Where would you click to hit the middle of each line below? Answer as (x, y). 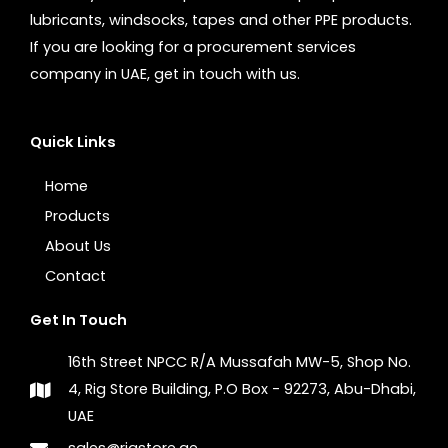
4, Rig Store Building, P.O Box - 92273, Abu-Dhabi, (241, 389)
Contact (75, 276)
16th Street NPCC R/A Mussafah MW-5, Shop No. (239, 362)
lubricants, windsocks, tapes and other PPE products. (221, 19)
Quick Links (73, 142)
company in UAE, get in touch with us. (165, 73)
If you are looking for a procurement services (193, 46)
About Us (78, 246)
